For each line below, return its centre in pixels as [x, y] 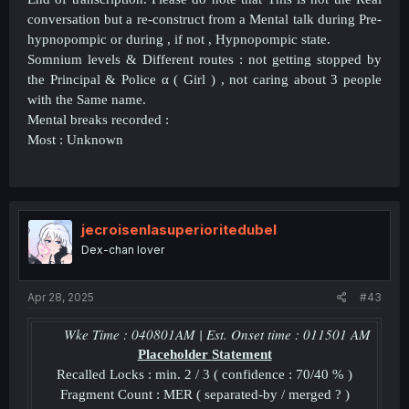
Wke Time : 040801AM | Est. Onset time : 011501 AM [219, 334]
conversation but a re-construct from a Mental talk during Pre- [204, 19]
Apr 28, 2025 [61, 297]
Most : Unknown [75, 140]
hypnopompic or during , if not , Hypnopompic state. [179, 39]
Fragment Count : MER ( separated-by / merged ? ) [204, 394]
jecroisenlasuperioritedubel [179, 230]
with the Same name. [87, 100]
